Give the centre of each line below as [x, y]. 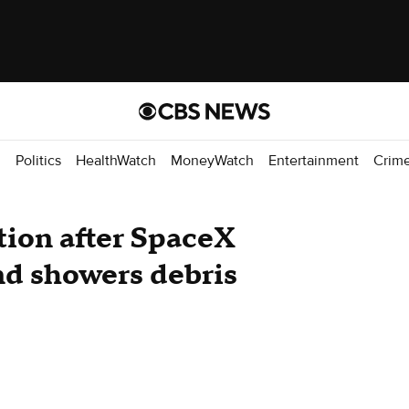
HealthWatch [116, 160]
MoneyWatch [212, 160]
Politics [38, 160]
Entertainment [314, 160]
